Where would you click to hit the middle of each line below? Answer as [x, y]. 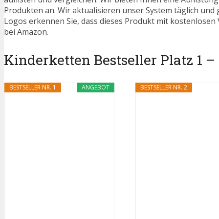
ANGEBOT [95, 88]
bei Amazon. [26, 32]
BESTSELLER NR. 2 [164, 88]
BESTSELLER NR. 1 [33, 88]
